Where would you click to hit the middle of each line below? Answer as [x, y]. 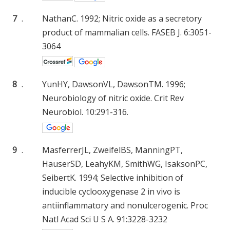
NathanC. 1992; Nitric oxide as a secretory [122, 19]
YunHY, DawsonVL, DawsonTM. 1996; [114, 84]
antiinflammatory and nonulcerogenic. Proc [125, 206]
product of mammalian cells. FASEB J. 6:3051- [127, 33]
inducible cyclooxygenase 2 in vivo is [111, 192]
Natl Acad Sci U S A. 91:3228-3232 [105, 219]
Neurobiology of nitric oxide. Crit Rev [113, 98]
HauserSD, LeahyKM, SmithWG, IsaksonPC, [125, 164]
